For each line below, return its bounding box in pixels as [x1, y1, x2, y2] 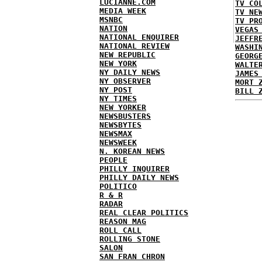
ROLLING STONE [99, 235, 160, 243]
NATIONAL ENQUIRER [99, 33, 179, 42]
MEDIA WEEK [99, 6, 146, 15]
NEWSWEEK [99, 138, 137, 147]
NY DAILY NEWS [99, 68, 160, 77]
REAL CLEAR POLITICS [99, 208, 188, 217]
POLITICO [99, 182, 137, 191]
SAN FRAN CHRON [99, 252, 165, 261]
